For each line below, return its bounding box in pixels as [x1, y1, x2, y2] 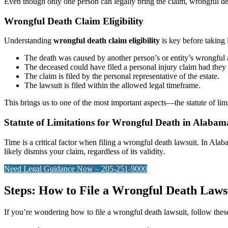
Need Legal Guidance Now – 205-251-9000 [4, 164, 147, 173]
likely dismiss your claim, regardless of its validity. [4, 147, 165, 156]
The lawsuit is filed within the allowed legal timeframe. [24, 81, 201, 90]
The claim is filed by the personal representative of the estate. [24, 72, 219, 81]
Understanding [4, 36, 53, 45]
